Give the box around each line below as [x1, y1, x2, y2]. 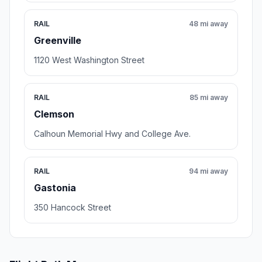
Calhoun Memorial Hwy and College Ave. [34, 128, 191, 139]
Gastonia [34, 181, 76, 194]
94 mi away [189, 166, 228, 175]
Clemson [34, 108, 74, 120]
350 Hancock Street [34, 202, 111, 212]
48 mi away [189, 19, 228, 28]
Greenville [34, 34, 81, 46]
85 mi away [189, 92, 228, 102]
